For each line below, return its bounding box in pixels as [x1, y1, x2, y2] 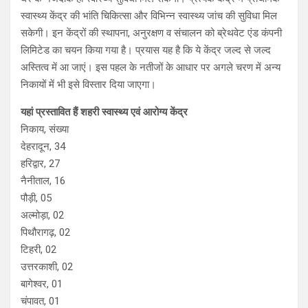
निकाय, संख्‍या [21, 123, 69, 135]
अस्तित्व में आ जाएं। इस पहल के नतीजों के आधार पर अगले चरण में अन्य [21, 61, 280, 74]
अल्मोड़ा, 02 [21, 209, 64, 221]
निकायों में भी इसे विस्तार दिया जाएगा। [21, 78, 156, 91]
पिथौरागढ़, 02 [21, 226, 70, 239]
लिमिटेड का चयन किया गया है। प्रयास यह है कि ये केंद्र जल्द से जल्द [21, 44, 271, 56]
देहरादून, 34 [21, 140, 65, 153]
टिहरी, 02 [21, 243, 56, 256]
